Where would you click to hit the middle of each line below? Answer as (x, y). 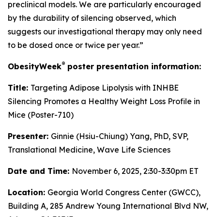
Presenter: (29, 136)
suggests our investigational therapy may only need (105, 31)
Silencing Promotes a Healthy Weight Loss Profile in (104, 101)
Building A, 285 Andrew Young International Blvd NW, (108, 206)
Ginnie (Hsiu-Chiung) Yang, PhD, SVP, (120, 136)
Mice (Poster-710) (41, 115)
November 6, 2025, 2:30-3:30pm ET (135, 171)
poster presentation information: (133, 66)
